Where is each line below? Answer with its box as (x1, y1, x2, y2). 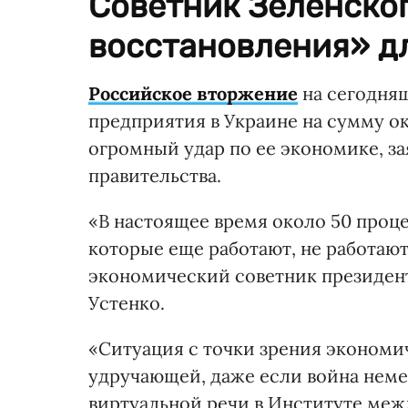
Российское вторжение (88, 82, 298, 106)
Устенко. (88, 291, 165, 315)
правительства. (88, 164, 221, 188)
